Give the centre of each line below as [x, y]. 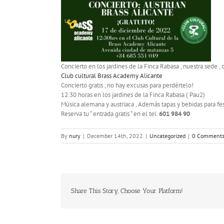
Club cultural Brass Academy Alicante [112, 75]
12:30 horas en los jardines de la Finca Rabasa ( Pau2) [133, 94]
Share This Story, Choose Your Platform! [127, 191]
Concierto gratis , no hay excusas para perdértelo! [127, 85]
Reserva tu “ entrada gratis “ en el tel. [110, 113]
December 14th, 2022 [115, 135]
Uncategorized [167, 135]
